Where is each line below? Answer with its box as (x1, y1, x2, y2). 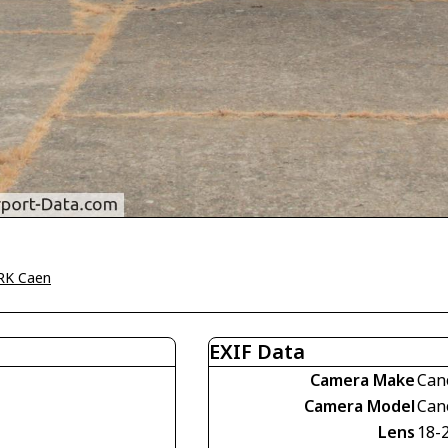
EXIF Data (209, 338, 305, 366)
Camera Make (310, 369, 415, 392)
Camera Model (304, 395, 415, 418)
